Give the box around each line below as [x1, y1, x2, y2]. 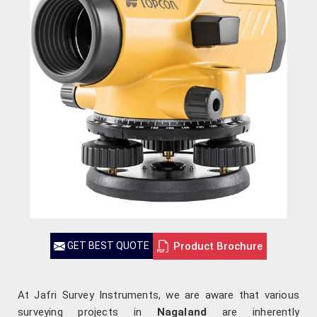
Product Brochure [173, 239, 263, 253]
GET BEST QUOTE [65, 239, 149, 251]
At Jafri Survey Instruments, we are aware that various [18, 289, 299, 302]
